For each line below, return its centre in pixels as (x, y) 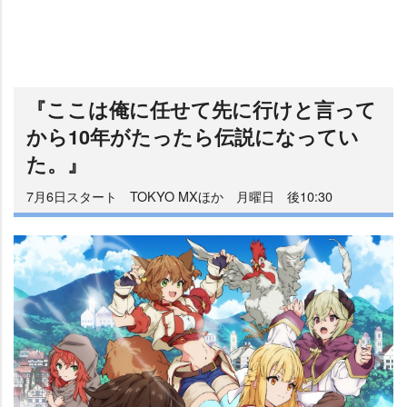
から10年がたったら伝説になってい (193, 137)
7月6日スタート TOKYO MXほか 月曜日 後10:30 (179, 196)
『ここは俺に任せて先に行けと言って (201, 109)
